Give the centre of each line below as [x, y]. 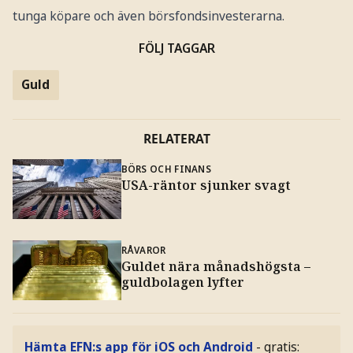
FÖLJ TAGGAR [176, 48]
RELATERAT [176, 139]
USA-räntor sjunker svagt [206, 185]
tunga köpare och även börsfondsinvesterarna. [148, 16]
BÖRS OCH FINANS [166, 168]
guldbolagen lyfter [182, 282]
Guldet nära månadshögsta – [216, 266]
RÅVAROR [143, 249]
